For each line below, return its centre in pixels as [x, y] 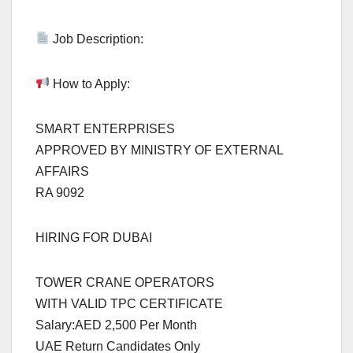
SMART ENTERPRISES [105, 128]
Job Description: [97, 39]
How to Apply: [90, 84]
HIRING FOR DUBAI [94, 237]
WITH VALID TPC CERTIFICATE [129, 303]
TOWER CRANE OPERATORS [125, 282]
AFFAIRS [62, 171]
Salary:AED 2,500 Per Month [116, 325]
